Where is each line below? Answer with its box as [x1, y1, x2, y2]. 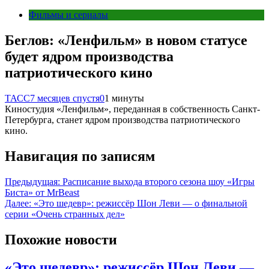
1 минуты [104, 92, 144, 103]
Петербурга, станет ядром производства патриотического [5, 114, 240, 125]
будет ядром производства [5, 48, 174, 64]
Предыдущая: [5, 176, 60, 187]
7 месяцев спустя [30, 92, 100, 103]
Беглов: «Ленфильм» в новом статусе [5, 32, 247, 48]
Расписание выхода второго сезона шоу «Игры [62, 176, 255, 187]
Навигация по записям [5, 148, 155, 164]
